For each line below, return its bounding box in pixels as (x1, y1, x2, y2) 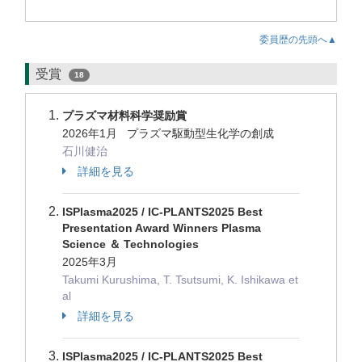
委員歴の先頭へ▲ (259, 34, 337, 45)
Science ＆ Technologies (62, 238, 199, 250)
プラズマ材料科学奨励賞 (62, 109, 187, 122)
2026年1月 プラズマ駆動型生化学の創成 (62, 127, 274, 140)
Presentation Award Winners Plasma (62, 221, 261, 234)
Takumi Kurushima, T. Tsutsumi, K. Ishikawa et (62, 273, 298, 286)
